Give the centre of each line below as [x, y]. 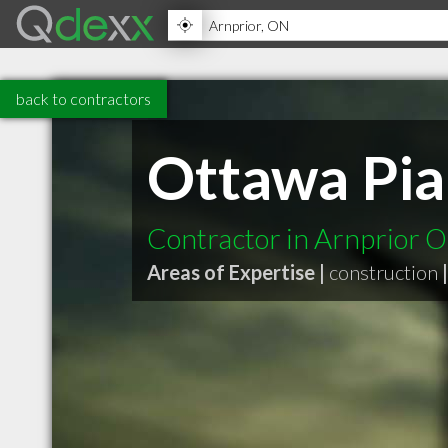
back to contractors [83, 98]
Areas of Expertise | [236, 272]
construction [383, 272]
